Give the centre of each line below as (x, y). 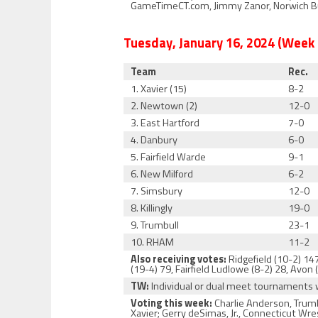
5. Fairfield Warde (169, 157)
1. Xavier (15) (159, 89)
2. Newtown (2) (164, 106)
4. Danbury (154, 140)
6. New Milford (162, 174)
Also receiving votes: (179, 259)
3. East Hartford (165, 123)
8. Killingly (152, 208)
